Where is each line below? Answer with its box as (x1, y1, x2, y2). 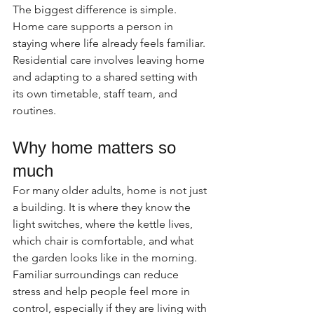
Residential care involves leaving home (13, 53, 207, 67)
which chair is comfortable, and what (13, 234, 196, 247)
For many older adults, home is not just (13, 184, 210, 197)
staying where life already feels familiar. (13, 36, 208, 50)
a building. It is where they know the (13, 200, 193, 214)
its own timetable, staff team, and (13, 87, 180, 100)
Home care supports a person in (13, 20, 176, 33)
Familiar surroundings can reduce (13, 268, 182, 281)
